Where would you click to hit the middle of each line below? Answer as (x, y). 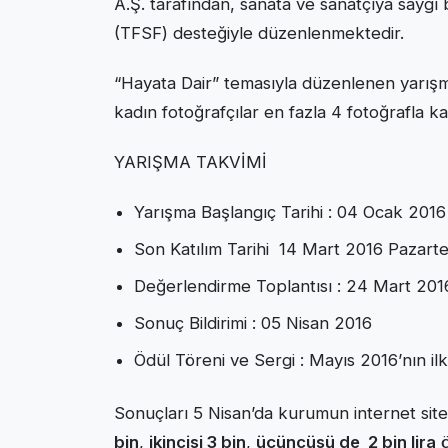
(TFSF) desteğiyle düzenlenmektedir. (259, 33)
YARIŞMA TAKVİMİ (190, 162)
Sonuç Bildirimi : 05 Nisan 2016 (253, 323)
